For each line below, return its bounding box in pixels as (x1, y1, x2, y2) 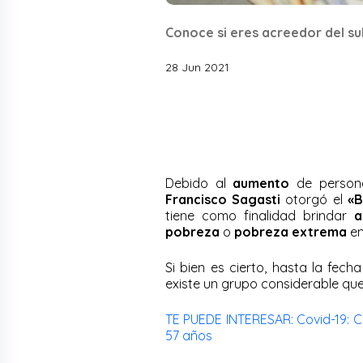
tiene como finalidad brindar (165, 207, 354, 224)
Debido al (165, 174, 233, 191)
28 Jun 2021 (165, 59, 229, 75)
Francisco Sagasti (165, 190, 281, 207)
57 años (165, 327, 212, 344)
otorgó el (280, 190, 348, 207)
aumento (233, 174, 290, 191)
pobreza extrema (234, 223, 350, 240)
